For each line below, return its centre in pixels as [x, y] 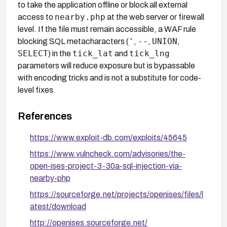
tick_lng [149, 53]
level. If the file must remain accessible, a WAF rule [107, 29]
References [45, 116]
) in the [60, 53]
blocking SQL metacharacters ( [73, 41]
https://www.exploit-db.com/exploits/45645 [108, 137]
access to [36, 17]
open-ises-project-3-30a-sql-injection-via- [106, 166]
